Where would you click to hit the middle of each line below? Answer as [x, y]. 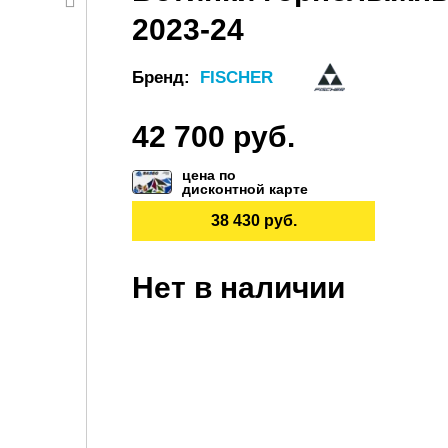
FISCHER [236, 77]
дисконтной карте [245, 189]
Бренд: [163, 77]
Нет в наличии [238, 287]
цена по [209, 175]
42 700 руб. [213, 136]
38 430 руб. [253, 220]
